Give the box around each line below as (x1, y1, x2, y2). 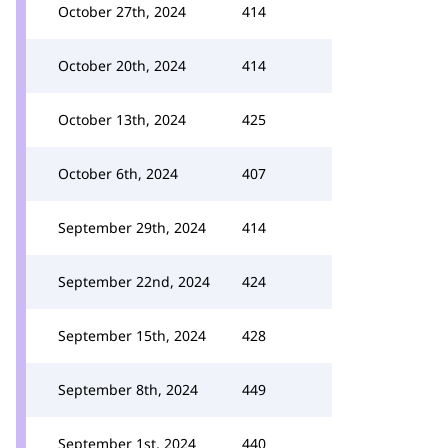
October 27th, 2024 (58, 2, 186, 21)
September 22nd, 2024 (58, 272, 210, 291)
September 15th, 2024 (58, 326, 206, 345)
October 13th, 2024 (58, 110, 186, 129)
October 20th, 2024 (58, 56, 186, 75)
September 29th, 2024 (58, 218, 206, 237)
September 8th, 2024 (58, 380, 198, 399)
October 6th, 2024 (58, 164, 178, 183)
